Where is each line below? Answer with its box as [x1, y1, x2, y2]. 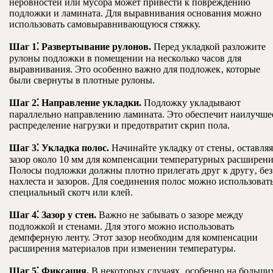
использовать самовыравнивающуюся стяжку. [9, 19, 200, 30]
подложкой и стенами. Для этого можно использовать [9, 221, 234, 232]
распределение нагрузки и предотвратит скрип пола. [9, 120, 230, 131]
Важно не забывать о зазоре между [96, 210, 243, 221]
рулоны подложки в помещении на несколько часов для [9, 53, 241, 64]
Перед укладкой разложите [151, 41, 266, 52]
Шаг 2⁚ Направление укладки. [9, 97, 141, 108]
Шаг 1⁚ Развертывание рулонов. [9, 41, 151, 52]
